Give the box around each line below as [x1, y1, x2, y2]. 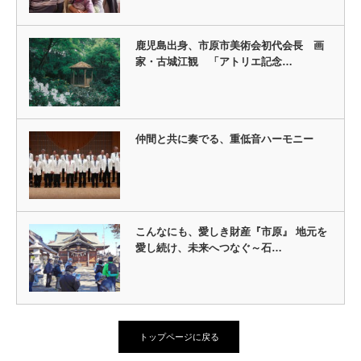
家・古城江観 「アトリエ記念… [135, 56, 293, 68]
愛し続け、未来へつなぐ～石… [135, 241, 282, 254]
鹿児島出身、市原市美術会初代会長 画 [135, 39, 324, 52]
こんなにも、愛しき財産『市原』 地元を [135, 225, 327, 238]
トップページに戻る [139, 332, 219, 342]
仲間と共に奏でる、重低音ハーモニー [135, 132, 313, 145]
